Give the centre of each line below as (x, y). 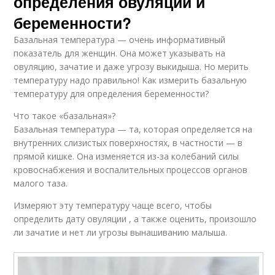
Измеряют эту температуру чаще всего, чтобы (113, 206)
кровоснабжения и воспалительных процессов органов (131, 170)
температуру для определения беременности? (111, 94)
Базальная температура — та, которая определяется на (133, 130)
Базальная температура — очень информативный (120, 40)
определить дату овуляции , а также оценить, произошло (135, 219)
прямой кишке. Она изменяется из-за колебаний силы (126, 157)
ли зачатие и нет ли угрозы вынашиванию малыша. (121, 233)
